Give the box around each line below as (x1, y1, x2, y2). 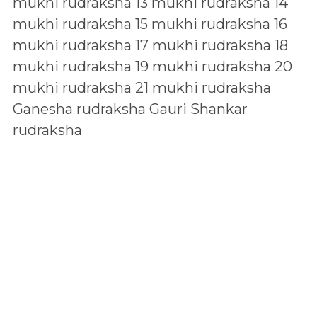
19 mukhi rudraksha (135, 58, 271, 75)
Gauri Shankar (149, 100, 248, 117)
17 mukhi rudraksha (135, 37, 271, 54)
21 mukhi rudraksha (135, 79, 271, 96)
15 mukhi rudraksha (135, 16, 270, 33)
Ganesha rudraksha (13, 100, 146, 117)
